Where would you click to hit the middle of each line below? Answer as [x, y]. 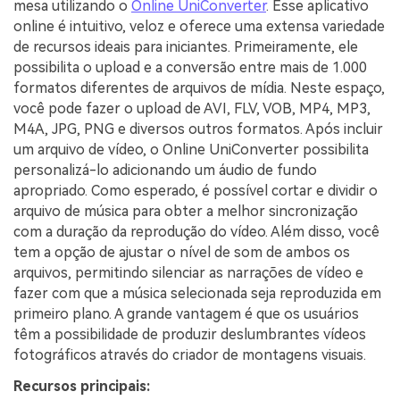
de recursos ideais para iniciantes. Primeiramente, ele [186, 46]
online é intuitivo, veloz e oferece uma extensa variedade [199, 26]
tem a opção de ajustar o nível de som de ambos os [182, 252]
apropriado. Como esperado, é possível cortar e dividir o [196, 190]
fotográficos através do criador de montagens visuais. [190, 354]
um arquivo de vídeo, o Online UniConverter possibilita [191, 149]
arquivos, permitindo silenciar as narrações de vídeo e [188, 272]
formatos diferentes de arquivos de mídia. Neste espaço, [199, 87]
